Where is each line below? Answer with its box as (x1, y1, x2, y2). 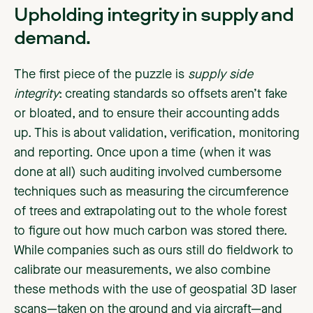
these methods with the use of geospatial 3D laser (14, 284, 297, 297)
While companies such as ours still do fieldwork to (14, 245, 293, 258)
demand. (14, 23, 90, 51)
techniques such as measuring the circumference (14, 186, 289, 199)
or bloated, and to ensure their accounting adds (14, 108, 279, 121)
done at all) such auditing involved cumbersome (14, 166, 282, 180)
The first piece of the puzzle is (14, 68, 184, 82)
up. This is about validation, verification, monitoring (14, 127, 299, 140)
